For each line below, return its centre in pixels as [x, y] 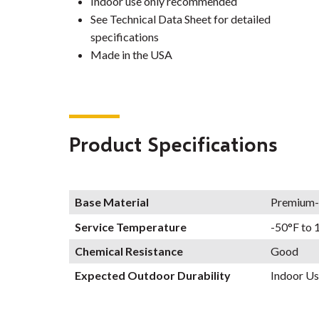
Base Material [112, 202]
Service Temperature [131, 226]
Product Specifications [173, 144]
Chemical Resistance [129, 251]
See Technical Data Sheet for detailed [181, 19]
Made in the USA [131, 55]
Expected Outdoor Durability [153, 276]
